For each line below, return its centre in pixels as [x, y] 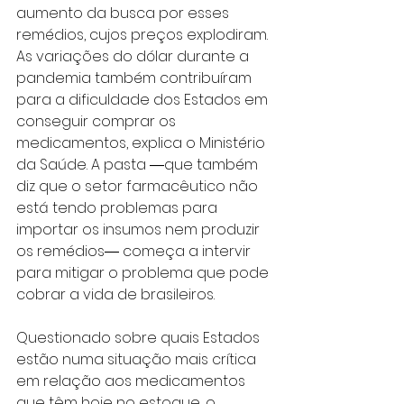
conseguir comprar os [98, 121]
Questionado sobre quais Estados [140, 337]
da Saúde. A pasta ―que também [139, 164]
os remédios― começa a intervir [135, 251]
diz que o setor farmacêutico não [139, 186]
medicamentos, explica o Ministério [142, 142]
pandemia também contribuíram [136, 78]
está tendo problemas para [119, 207]
